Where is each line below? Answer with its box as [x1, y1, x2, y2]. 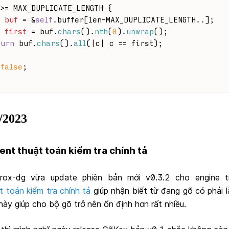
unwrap [126, 26, 154, 36]
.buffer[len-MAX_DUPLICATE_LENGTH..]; [53, 14, 214, 25]
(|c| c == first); [86, 38, 163, 48]
